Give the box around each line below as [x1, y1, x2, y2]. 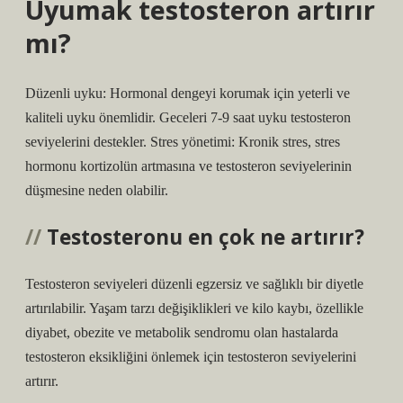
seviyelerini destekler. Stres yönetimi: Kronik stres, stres [25, 134, 340, 149]
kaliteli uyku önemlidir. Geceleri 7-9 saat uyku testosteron [25, 110, 351, 125]
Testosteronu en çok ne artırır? [47, 223, 364, 251]
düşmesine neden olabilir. [25, 183, 168, 198]
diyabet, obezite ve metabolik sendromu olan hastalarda [25, 325, 338, 340]
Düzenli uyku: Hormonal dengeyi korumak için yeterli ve [25, 85, 350, 101]
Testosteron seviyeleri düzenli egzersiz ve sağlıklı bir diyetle [25, 276, 363, 291]
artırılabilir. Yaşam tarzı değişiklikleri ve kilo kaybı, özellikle [25, 300, 363, 316]
